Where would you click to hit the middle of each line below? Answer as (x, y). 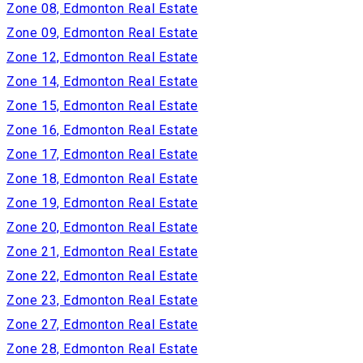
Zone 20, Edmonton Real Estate (102, 227)
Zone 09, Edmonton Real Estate (102, 32)
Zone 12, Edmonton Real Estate (102, 57)
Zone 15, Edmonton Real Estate (102, 105)
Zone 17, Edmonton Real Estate (102, 154)
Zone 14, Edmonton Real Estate (102, 81)
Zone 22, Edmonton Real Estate (102, 275)
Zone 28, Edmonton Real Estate (102, 348)
